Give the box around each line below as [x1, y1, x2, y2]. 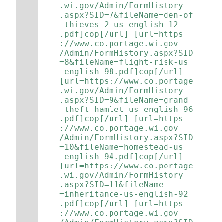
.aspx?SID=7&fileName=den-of [59, 10, 193, 20]
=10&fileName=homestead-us [59, 142, 183, 152]
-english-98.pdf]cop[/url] [59, 67, 188, 76]
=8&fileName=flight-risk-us [59, 57, 188, 67]
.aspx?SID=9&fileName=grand [59, 95, 188, 105]
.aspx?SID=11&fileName [59, 180, 164, 189]
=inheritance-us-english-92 [59, 189, 188, 199]
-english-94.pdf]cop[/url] [59, 152, 188, 161]
